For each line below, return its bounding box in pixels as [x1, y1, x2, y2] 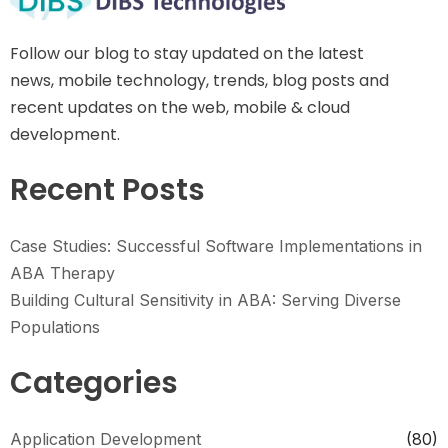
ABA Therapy [10, 263, 115, 284]
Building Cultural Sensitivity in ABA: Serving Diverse [10, 290, 401, 311]
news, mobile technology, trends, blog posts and [10, 69, 389, 93]
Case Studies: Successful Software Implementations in [10, 236, 422, 257]
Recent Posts [10, 169, 205, 212]
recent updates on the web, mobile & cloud [10, 96, 350, 120]
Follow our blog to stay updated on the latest [10, 42, 364, 66]
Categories [10, 362, 178, 405]
